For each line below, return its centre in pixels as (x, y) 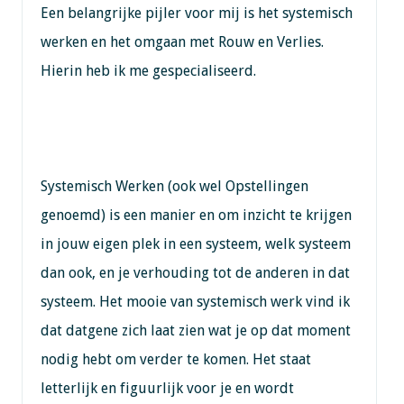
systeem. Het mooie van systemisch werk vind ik (195, 301)
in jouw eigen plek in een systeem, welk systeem (195, 243)
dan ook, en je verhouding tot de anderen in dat (195, 272)
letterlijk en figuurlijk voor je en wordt (167, 388)
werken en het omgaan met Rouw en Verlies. (182, 41)
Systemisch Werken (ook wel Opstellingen (174, 186)
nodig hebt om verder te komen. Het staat (175, 359)
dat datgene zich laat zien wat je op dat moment (195, 330)
